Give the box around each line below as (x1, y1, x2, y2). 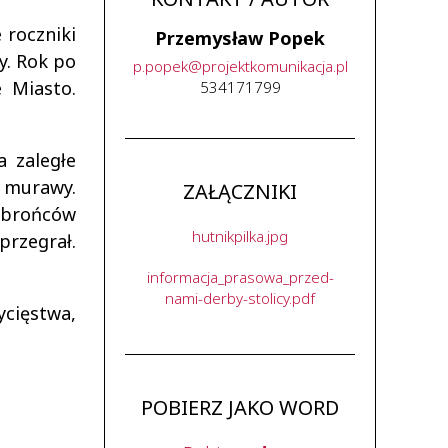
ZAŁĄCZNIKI (183, 178, 297, 205)
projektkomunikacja (201, 56, 333, 76)
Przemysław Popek (155, 26, 325, 50)
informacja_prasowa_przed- (146, 267, 334, 287)
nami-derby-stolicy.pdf (165, 288, 315, 308)
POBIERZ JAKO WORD (141, 394, 339, 421)
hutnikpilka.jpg (192, 226, 288, 246)
